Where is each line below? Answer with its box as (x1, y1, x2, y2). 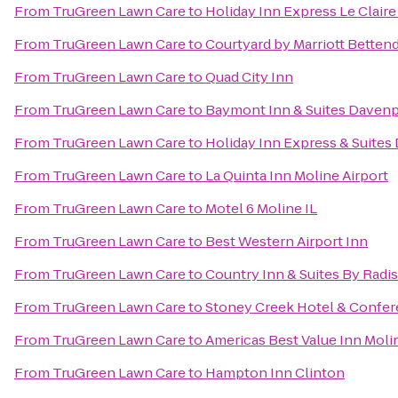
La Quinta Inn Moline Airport (205, 166, 388, 185)
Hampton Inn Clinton (205, 363, 345, 382)
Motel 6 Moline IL (205, 199, 317, 218)
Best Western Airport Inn (205, 232, 368, 251)
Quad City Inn (205, 68, 293, 86)
